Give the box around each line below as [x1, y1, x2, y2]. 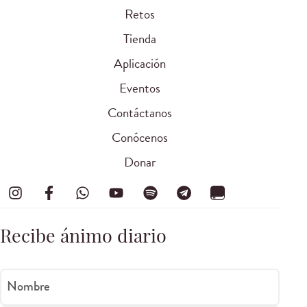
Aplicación [114, 53, 166, 74]
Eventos [119, 78, 160, 99]
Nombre [7, 276, 50, 295]
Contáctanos [108, 103, 172, 123]
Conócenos [112, 127, 168, 148]
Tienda [123, 29, 156, 49]
